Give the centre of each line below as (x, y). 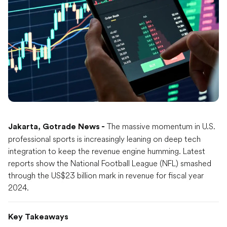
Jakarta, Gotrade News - (56, 127)
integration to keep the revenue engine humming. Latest (107, 151)
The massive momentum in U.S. (160, 126)
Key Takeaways (38, 217)
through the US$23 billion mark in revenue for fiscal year (106, 176)
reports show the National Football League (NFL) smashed (110, 163)
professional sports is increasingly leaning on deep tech (104, 139)
